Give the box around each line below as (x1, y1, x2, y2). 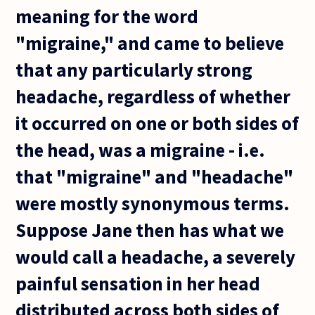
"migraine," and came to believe (15, 30, 285, 55)
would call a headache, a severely (15, 244, 296, 269)
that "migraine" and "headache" (15, 164, 294, 188)
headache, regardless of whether (15, 84, 291, 108)
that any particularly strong (15, 57, 253, 82)
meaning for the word (15, 4, 199, 28)
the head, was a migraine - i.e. (15, 137, 266, 162)
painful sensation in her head (15, 271, 261, 295)
